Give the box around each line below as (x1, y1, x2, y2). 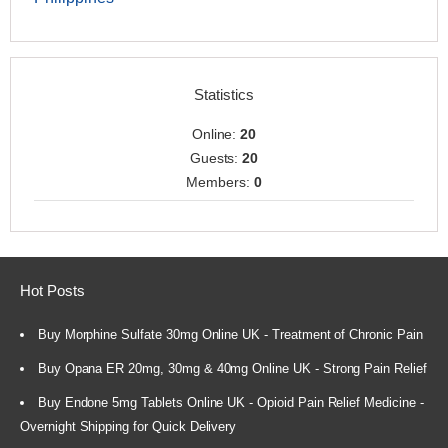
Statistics (194, 86, 254, 104)
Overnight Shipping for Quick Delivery (20, 419, 237, 435)
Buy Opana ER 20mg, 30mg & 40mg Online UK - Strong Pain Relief (37, 361, 427, 377)
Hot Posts (20, 281, 85, 299)
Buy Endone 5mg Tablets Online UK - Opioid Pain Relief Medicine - (37, 395, 424, 411)
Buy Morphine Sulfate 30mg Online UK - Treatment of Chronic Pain (37, 327, 423, 343)
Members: (186, 174, 254, 191)
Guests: (189, 150, 243, 167)
